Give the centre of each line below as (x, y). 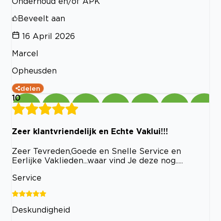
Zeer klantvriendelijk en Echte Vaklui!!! (90, 131)
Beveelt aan (41, 18)
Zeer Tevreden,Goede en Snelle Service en (96, 151)
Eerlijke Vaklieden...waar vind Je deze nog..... (97, 160)
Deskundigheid (41, 209)
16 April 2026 (49, 36)
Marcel (25, 54)
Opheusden (34, 71)
